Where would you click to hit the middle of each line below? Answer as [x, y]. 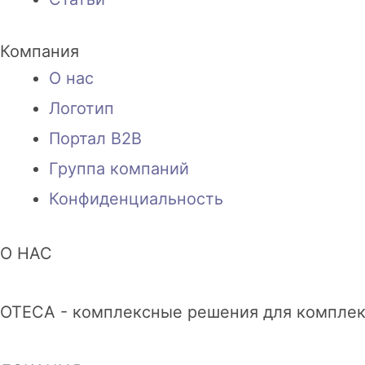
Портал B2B [95, 139]
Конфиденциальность [136, 199]
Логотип [81, 109]
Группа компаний [119, 169]
